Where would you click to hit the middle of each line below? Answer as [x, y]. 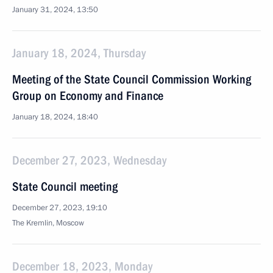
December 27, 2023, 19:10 [60, 208]
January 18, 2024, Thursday [79, 53]
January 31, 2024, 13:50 [55, 10]
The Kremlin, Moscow [48, 223]
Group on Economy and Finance [88, 96]
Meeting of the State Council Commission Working [132, 79]
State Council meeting [65, 186]
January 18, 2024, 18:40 [55, 117]
